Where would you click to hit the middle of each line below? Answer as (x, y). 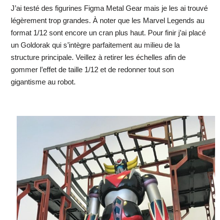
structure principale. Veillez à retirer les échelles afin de (98, 57)
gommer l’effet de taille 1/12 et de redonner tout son (92, 69)
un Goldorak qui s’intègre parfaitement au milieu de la (95, 45)
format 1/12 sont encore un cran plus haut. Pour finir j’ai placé (108, 32)
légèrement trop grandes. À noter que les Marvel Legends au (107, 20)
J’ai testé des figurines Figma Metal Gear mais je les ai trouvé (109, 8)
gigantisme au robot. (43, 82)
